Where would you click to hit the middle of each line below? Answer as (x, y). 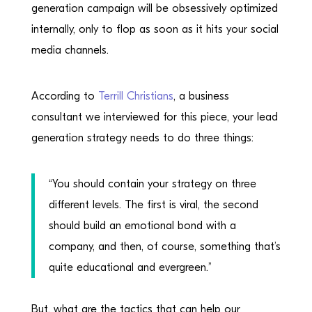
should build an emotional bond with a (142, 226)
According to (64, 96)
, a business (201, 96)
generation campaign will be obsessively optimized (154, 8)
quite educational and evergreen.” (132, 267)
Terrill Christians (135, 96)
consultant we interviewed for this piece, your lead (154, 117)
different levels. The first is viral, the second (153, 205)
